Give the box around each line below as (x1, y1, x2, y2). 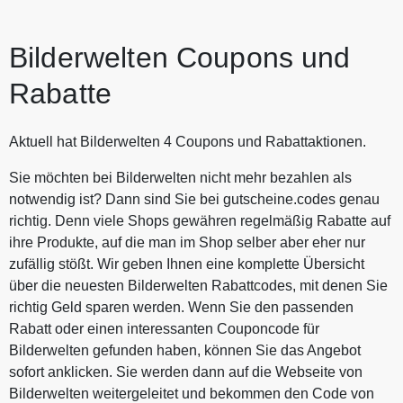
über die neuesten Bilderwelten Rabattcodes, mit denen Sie (9, 277, 388, 293)
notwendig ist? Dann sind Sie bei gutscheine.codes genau (9, 191, 380, 207)
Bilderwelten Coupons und (9, 40, 351, 74)
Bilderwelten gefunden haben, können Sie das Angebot (9, 342, 361, 358)
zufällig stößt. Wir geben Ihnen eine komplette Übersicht (9, 255, 364, 272)
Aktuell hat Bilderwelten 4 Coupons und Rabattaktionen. (9, 133, 366, 149)
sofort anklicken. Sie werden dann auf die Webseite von (9, 363, 363, 380)
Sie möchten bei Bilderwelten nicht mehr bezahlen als (9, 169, 352, 185)
